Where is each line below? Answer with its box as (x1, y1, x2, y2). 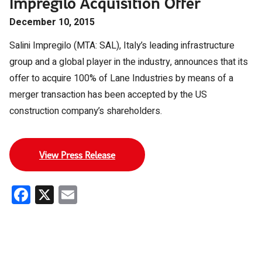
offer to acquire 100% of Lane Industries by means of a (9, 71, 233, 85)
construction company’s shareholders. (9, 104, 162, 118)
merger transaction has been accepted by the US (9, 88, 207, 102)
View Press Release (39, 149, 115, 161)
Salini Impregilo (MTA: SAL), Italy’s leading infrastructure (9, 39, 235, 53)
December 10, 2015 (9, 15, 95, 29)
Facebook (30, 181, 108, 208)
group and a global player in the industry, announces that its (9, 55, 248, 69)
